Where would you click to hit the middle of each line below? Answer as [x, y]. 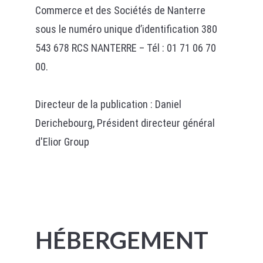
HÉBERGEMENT [122, 240]
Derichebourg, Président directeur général [125, 123]
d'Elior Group [62, 142]
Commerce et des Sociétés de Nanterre [120, 10]
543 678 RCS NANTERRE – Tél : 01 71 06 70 [125, 48]
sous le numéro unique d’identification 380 [126, 29]
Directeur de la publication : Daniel [108, 104]
